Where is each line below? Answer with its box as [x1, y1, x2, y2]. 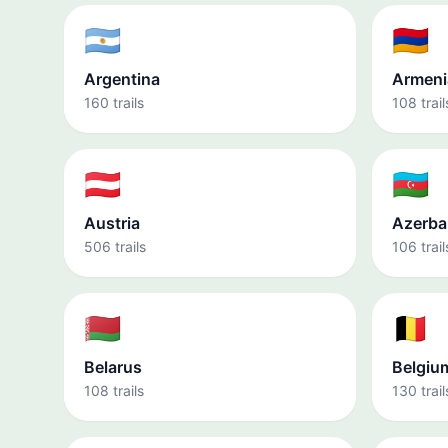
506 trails [84, 238, 146, 255]
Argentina [84, 69, 160, 89]
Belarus [84, 357, 142, 377]
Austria [84, 213, 140, 233]
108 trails [84, 382, 144, 399]
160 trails [84, 94, 144, 111]
